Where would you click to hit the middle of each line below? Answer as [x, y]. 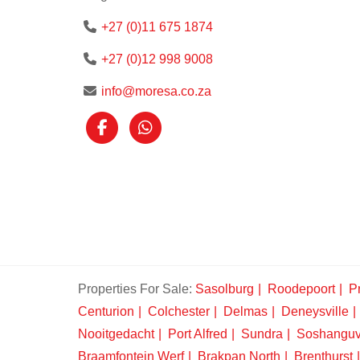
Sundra [262, 334]
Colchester [179, 311]
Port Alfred [198, 334]
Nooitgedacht [116, 334]
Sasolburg [225, 289]
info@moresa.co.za [156, 91]
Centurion [106, 311]
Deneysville [315, 311]
